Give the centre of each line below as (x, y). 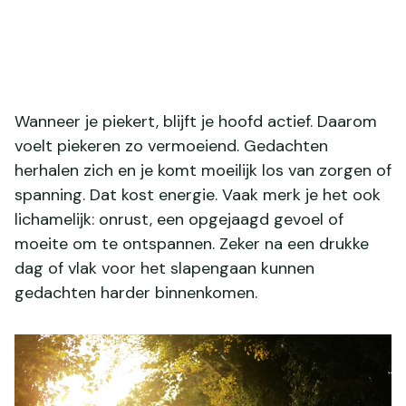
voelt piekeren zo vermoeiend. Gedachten (171, 145)
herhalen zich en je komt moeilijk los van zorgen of (203, 170)
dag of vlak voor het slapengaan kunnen (164, 268)
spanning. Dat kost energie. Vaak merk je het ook (198, 194)
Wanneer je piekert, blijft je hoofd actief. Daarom (196, 121)
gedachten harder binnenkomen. (136, 292)
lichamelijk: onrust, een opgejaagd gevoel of (179, 219)
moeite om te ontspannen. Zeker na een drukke (192, 243)
